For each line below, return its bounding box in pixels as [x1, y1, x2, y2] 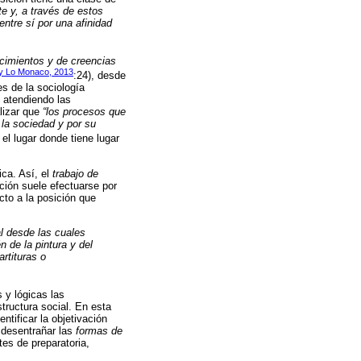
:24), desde [73, 69, 126, 82]
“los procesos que [43, 106, 126, 118]
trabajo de [52, 167, 98, 180]
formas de [76, 325, 122, 338]
